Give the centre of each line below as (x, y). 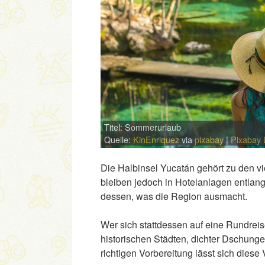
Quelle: (119, 139)
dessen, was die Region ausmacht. (174, 196)
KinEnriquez (156, 139)
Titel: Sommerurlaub (143, 127)
